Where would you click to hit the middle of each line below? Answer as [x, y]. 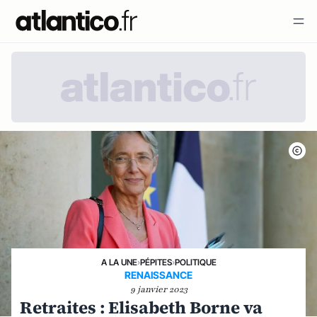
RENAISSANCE [158, 275]
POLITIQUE [195, 262]
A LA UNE [119, 262]
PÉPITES [156, 262]
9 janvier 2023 [158, 289]
